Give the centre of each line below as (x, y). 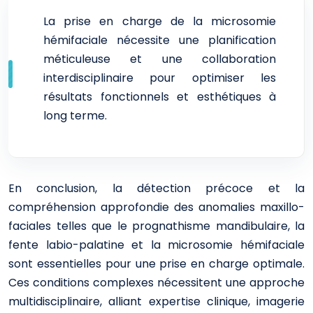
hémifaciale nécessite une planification (160, 40)
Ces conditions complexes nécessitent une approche (156, 283)
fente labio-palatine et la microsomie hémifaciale (156, 245)
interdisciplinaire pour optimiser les (160, 78)
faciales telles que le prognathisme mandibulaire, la (156, 226)
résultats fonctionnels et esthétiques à (160, 97)
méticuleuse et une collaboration (160, 59)
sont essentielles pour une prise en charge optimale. (156, 264)
